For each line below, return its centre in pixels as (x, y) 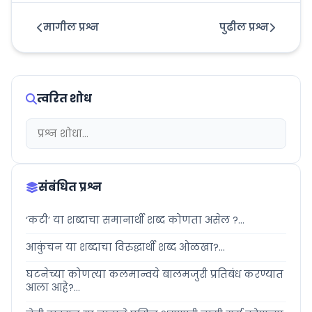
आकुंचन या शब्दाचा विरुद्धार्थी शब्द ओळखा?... (125, 248)
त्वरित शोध (64, 99)
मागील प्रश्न (71, 28)
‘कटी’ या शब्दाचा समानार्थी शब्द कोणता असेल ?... (135, 220)
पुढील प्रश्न (244, 28)
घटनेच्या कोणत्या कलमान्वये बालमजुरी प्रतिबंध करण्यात (155, 275)
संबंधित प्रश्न (70, 187)
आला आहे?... (53, 288)
